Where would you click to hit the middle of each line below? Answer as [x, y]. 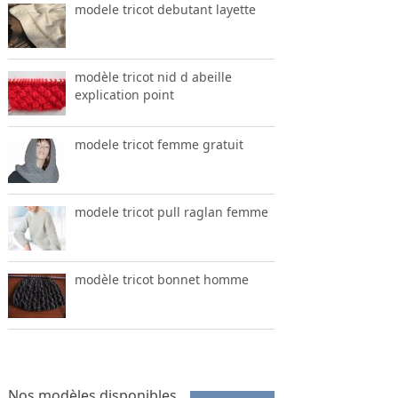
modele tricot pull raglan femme [171, 211]
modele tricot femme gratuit [159, 144]
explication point [124, 94]
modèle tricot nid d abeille [153, 76]
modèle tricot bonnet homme [161, 279]
